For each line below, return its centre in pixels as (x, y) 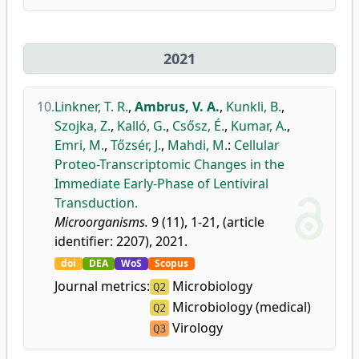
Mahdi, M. (198, 145)
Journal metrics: (102, 286)
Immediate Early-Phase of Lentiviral (161, 184)
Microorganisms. (101, 222)
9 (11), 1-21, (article (206, 222)
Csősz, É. (198, 126)
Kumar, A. (259, 126)
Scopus (171, 263)
